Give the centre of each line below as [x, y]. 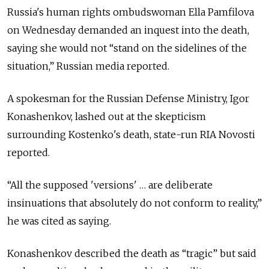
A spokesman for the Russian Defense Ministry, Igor [128, 99]
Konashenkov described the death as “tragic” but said [132, 254]
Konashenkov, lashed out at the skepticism [107, 117]
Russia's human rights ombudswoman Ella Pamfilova [131, 12]
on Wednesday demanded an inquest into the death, [128, 30]
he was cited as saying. [59, 221]
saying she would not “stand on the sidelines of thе [127, 48]
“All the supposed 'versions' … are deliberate [110, 185]
